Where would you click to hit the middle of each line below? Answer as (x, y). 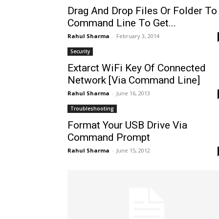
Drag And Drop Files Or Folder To (142, 11)
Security (80, 51)
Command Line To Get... (122, 23)
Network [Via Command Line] (134, 80)
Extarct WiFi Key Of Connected (137, 68)
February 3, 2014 (138, 36)
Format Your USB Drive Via (127, 125)
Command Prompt (109, 137)
